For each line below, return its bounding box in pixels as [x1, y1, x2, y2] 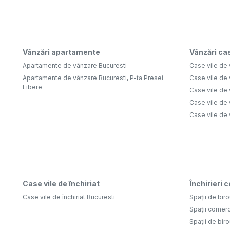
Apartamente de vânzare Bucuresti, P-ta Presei [23, 74, 163, 82]
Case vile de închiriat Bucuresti [23, 193, 115, 201]
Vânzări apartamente [23, 48, 100, 57]
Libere [23, 83, 42, 91]
